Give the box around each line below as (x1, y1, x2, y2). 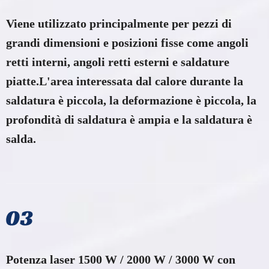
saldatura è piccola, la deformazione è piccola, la (6, 93, 256, 107)
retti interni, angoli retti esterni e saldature (6, 55, 229, 68)
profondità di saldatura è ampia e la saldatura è (6, 112, 252, 126)
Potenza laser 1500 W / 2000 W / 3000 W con (6, 252, 235, 266)
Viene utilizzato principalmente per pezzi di (6, 16, 232, 30)
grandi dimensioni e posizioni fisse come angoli (6, 35, 249, 49)
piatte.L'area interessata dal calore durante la (6, 74, 243, 88)
